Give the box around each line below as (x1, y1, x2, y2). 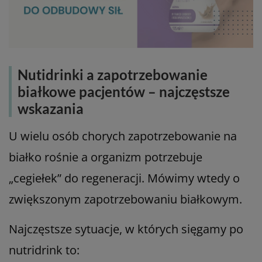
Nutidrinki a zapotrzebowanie (18, 66, 208, 84)
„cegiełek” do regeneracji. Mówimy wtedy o (9, 170, 240, 187)
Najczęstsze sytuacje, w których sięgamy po (9, 221, 243, 237)
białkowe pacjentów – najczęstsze (18, 83, 230, 101)
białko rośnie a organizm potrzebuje (9, 149, 202, 166)
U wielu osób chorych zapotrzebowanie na (9, 128, 237, 144)
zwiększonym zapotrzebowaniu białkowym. (9, 191, 242, 208)
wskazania (18, 100, 84, 118)
